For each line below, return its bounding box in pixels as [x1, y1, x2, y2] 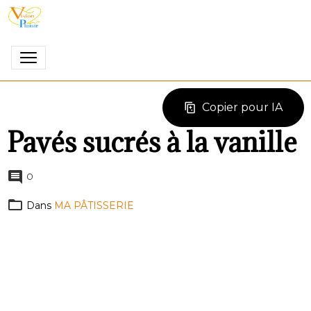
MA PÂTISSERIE [54, 199, 134, 212]
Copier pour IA [202, 101, 283, 114]
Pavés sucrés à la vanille [7, 125, 297, 160]
